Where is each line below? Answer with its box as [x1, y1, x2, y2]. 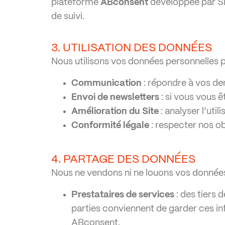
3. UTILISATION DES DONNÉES [51, 43, 212, 53]
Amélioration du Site [71, 107, 159, 116]
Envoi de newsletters [71, 93, 159, 102]
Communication [71, 79, 142, 88]
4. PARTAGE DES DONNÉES [51, 154, 195, 165]
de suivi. [51, 12, 84, 21]
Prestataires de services [71, 190, 174, 199]
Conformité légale [71, 121, 149, 130]
